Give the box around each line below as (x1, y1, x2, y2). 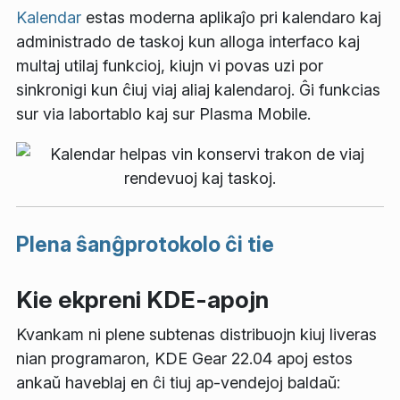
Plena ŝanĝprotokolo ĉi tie (16, 231, 274, 258)
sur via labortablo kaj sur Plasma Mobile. (16, 104, 311, 124)
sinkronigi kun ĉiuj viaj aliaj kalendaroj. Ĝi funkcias (16, 80, 380, 100)
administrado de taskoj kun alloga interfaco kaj (16, 32, 360, 52)
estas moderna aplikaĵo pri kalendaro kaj (81, 8, 381, 28)
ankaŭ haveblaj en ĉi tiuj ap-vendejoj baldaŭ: (16, 373, 340, 393)
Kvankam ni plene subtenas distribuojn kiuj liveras (16, 325, 377, 345)
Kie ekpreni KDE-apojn (16, 285, 269, 313)
